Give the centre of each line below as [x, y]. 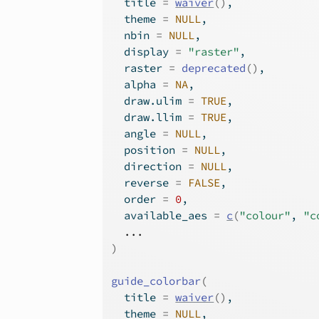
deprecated [214, 68]
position [147, 150]
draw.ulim [150, 101]
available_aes [163, 215]
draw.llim [150, 117]
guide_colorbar [156, 281]
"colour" [265, 215]
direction [150, 166]
